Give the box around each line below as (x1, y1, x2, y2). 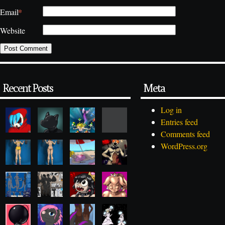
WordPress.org (161, 141, 207, 152)
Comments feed (161, 129, 210, 140)
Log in (161, 104, 182, 116)
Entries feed (161, 117, 198, 128)
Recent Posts (3, 81, 53, 95)
